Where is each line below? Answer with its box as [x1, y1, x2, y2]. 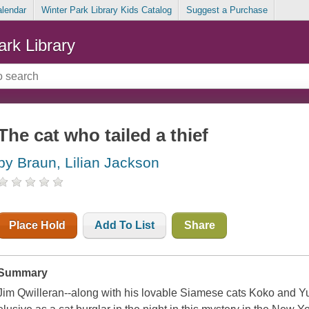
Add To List [94, 219, 155, 232]
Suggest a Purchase [186, 5, 268, 16]
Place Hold [9, 219, 66, 232]
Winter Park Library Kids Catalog [41, 5, 172, 16]
